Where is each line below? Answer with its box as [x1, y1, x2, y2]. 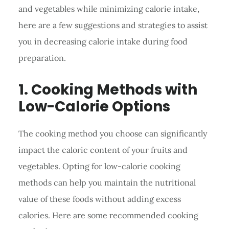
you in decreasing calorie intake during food [18, 36, 188, 47]
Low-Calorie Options [18, 96, 170, 117]
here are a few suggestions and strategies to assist [18, 19, 208, 30]
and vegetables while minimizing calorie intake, [18, 3, 199, 14]
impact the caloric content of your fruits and [18, 144, 188, 155]
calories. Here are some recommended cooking [18, 210, 198, 220]
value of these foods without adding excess [18, 193, 181, 204]
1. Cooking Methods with [18, 79, 197, 100]
